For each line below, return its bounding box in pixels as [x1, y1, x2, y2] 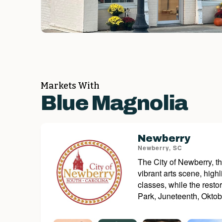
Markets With [41, 80, 100, 92]
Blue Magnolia [41, 92, 187, 115]
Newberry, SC [138, 143, 182, 153]
